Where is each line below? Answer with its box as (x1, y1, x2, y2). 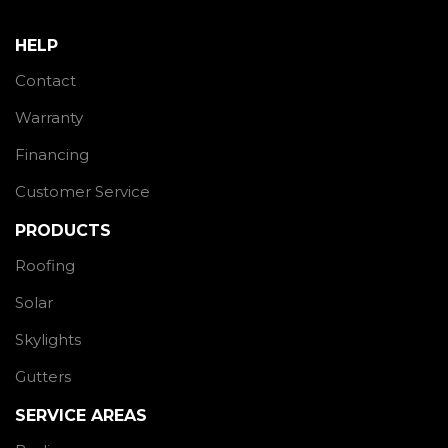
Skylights (15, 329, 81, 349)
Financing (15, 144, 89, 164)
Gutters (15, 366, 71, 386)
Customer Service (15, 181, 150, 201)
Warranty (15, 107, 83, 127)
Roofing (15, 255, 75, 275)
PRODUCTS (15, 220, 111, 240)
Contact (15, 70, 76, 90)
